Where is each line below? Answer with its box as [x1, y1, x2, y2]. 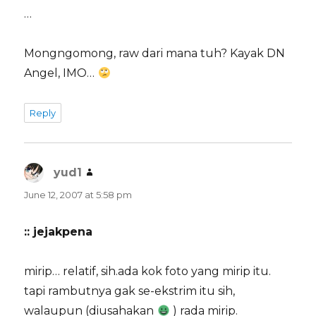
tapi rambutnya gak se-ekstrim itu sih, [24, 284, 236, 298]
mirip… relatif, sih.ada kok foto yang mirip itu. [24, 265, 272, 279]
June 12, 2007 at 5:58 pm [24, 189, 133, 201]
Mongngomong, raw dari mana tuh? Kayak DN [24, 47, 286, 61]
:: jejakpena [24, 225, 93, 239]
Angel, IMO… [24, 66, 98, 80]
